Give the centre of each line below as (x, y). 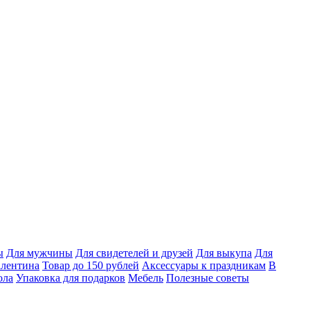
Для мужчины (39, 253)
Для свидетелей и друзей (134, 253)
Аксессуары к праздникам (204, 265)
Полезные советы (208, 278)
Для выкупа (224, 253)
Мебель (146, 278)
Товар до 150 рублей (91, 265)
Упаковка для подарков (71, 278)
